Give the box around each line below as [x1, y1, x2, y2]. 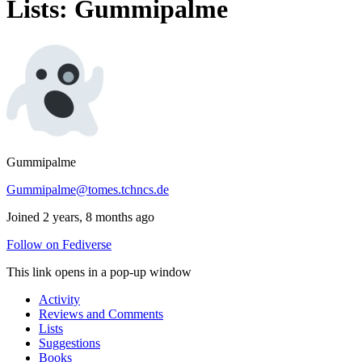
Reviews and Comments [39, 306, 163, 321]
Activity [39, 292, 80, 306]
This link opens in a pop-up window [6, 264, 192, 279]
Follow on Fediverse [6, 237, 112, 251]
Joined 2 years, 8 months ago [6, 209, 154, 224]
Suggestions [39, 335, 100, 350]
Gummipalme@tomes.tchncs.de [6, 182, 169, 196]
